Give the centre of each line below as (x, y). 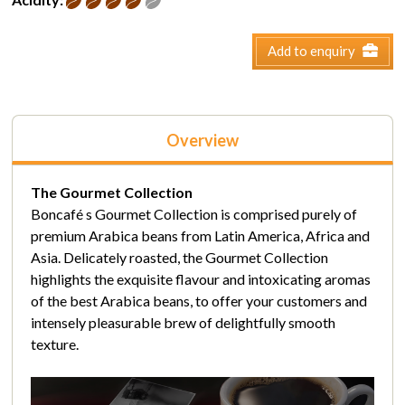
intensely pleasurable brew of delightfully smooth (184, 323)
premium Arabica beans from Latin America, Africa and (201, 236)
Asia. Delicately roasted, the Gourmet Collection (180, 258)
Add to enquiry (311, 51)
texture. (55, 344)
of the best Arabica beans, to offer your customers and (199, 301)
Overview (202, 141)
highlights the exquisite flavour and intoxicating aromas (201, 279)
